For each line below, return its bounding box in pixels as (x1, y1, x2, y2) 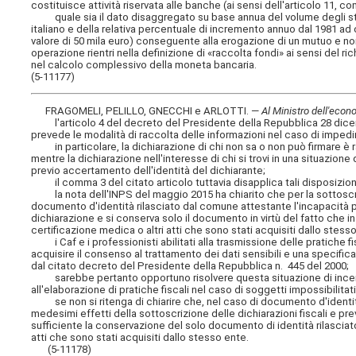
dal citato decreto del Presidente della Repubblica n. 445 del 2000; (31, 260, 350, 273)
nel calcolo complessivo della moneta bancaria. (31, 58, 257, 71)
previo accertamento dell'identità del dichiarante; (31, 164, 266, 177)
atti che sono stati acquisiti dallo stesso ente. (31, 331, 250, 344)
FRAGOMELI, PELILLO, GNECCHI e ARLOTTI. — (31, 105, 262, 118)
